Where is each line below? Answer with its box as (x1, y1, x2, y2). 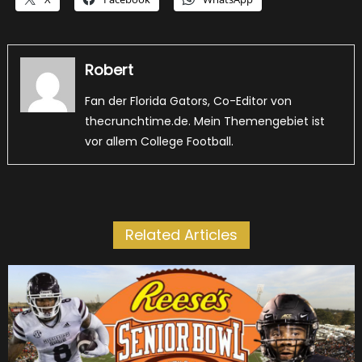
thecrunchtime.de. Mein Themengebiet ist (84, 113, 325, 130)
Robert (84, 60, 133, 81)
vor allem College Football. (84, 133, 234, 150)
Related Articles (124, 225, 238, 246)
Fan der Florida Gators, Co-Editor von (84, 93, 292, 110)
